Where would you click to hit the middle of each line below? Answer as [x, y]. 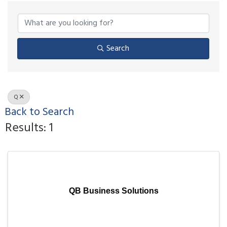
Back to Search [39, 112]
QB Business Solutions [113, 191]
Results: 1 [29, 128]
